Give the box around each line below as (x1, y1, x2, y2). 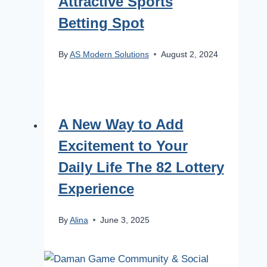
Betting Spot (58, 14, 144, 31)
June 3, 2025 (100, 215, 150, 225)
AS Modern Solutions (69, 49, 149, 59)
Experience (58, 180, 134, 197)
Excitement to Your (58, 137, 188, 154)
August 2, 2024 (160, 49, 218, 59)
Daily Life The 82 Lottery (58, 159, 224, 175)
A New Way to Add (58, 116, 184, 132)
